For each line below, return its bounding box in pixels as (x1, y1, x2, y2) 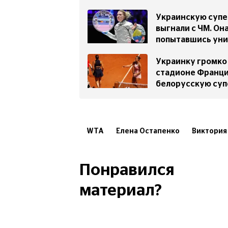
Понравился (79, 161, 174, 178)
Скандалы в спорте (87, 144, 157, 151)
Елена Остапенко (116, 127, 180, 135)
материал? (79, 182, 162, 198)
